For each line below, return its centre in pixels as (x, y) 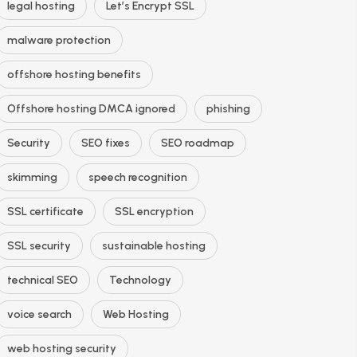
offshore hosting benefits (74, 75)
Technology (140, 280)
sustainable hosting (154, 246)
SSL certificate (45, 212)
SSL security (39, 246)
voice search (39, 314)
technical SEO (43, 280)
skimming (32, 177)
